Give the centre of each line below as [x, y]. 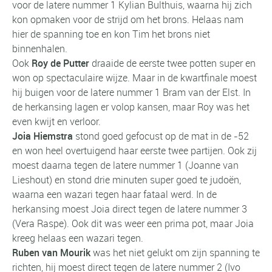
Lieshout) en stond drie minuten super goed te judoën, [127, 179]
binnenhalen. [40, 48]
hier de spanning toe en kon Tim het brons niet [111, 34]
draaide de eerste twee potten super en [172, 63]
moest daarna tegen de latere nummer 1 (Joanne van [125, 165]
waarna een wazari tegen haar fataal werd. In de [114, 194]
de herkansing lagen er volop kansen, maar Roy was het [131, 107]
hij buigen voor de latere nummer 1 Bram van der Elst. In [131, 92]
